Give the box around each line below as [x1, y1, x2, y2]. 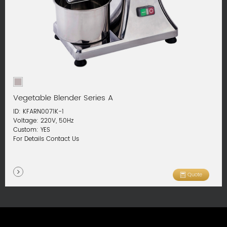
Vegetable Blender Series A [13, 92, 113, 105]
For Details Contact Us [13, 134, 80, 144]
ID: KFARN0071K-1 [13, 106, 64, 117]
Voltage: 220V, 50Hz [13, 116, 74, 126]
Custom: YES [13, 125, 51, 135]
